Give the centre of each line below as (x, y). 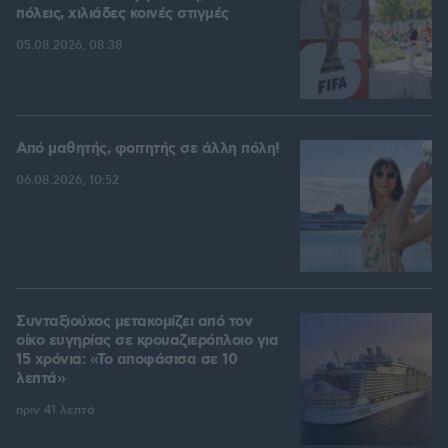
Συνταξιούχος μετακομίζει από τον (134, 322)
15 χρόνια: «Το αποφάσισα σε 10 (126, 360)
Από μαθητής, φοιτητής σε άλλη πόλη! (148, 149)
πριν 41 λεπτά (55, 411)
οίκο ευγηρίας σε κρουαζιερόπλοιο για (147, 341)
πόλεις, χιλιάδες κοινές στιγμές (122, 14)
